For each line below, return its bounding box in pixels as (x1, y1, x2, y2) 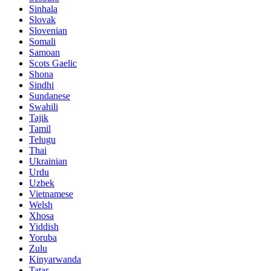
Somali (29, 36, 56, 47)
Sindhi (29, 80, 54, 91)
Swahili (29, 102, 58, 113)
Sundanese (29, 91, 70, 102)
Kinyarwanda (29, 254, 81, 265)
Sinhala (29, 4, 57, 15)
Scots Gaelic (29, 58, 77, 69)
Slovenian (29, 25, 67, 36)
